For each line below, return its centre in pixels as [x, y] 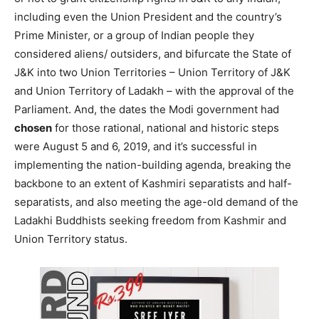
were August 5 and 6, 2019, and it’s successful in [136, 146]
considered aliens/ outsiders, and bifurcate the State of [153, 53]
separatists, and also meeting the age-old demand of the [156, 202]
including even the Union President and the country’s [148, 16]
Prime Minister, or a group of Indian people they [134, 35]
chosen [33, 127]
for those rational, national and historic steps [166, 127]
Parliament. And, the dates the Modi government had [147, 109]
